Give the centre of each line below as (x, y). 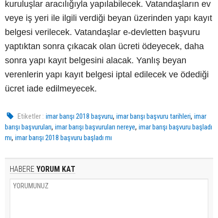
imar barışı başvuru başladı (175, 127)
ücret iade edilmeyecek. (51, 88)
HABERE (22, 169)
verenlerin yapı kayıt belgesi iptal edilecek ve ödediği (107, 74)
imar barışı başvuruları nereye (95, 127)
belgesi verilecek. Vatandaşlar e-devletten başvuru (102, 32)
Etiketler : (31, 116)
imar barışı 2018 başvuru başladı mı (64, 137)
